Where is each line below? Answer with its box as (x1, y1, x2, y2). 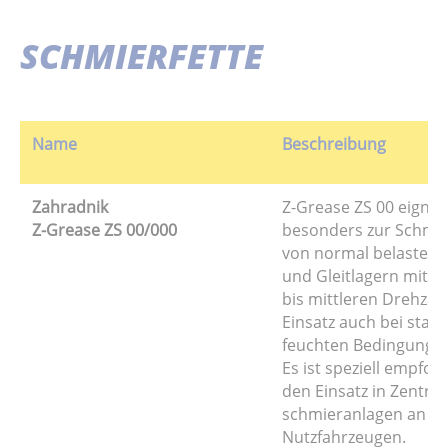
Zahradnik (32, 195, 108, 218)
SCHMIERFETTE (20, 32, 263, 79)
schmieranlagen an (282, 402, 426, 425)
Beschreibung (282, 132, 386, 155)
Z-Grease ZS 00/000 (32, 218, 177, 241)
